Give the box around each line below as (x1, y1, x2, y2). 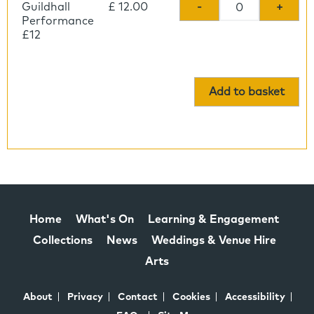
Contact (117, 292, 158, 302)
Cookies (172, 292, 210, 302)
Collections (32, 234, 93, 246)
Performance (22, 15, 94, 27)
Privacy (67, 292, 103, 302)
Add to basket (209, 86, 285, 97)
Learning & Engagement (148, 213, 279, 225)
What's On (76, 213, 134, 225)
